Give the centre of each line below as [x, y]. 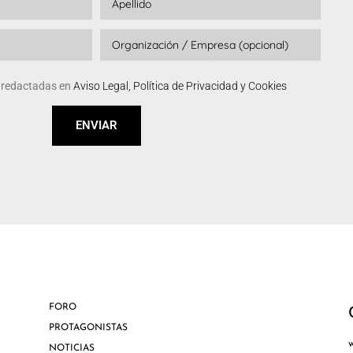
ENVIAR [96, 126]
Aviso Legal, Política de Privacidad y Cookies [180, 86]
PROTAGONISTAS [88, 328]
